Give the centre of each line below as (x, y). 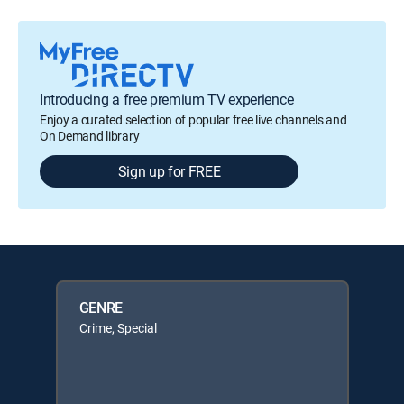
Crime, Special (118, 327)
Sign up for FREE (169, 171)
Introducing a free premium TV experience (167, 99)
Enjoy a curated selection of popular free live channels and (193, 119)
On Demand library (90, 135)
